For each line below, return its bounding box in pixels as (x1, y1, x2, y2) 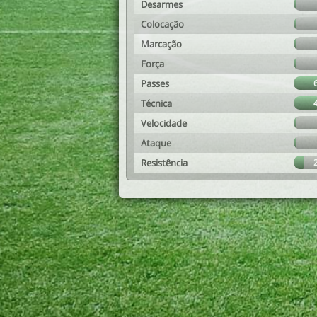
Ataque (141, 137, 171, 149)
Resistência (141, 156, 188, 169)
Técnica (141, 97, 172, 110)
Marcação (141, 38, 182, 50)
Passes (141, 77, 169, 90)
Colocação (141, 18, 184, 30)
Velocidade (141, 117, 187, 129)
